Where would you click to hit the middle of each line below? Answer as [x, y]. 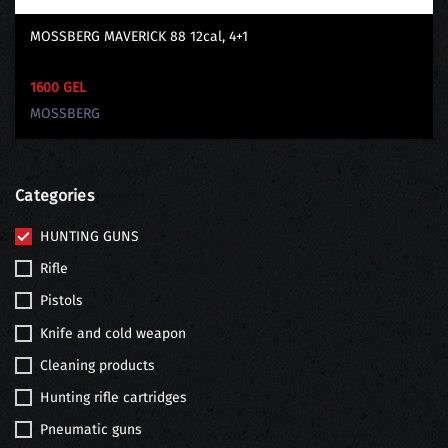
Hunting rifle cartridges [113, 397]
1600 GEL [58, 87]
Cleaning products [97, 365]
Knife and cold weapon [113, 333]
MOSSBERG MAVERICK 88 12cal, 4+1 [139, 36]
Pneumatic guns [91, 430]
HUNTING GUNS [89, 236]
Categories [54, 195]
